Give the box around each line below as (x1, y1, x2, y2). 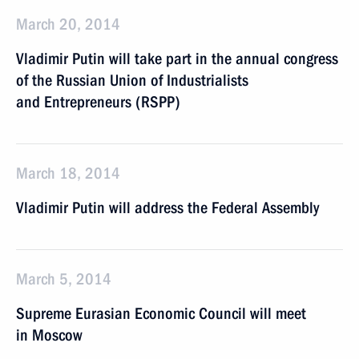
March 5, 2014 (16, 269, 111, 288)
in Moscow (16, 325, 83, 345)
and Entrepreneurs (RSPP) (16, 92, 180, 111)
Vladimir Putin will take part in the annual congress (16, 49, 338, 68)
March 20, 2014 (16, 14, 120, 34)
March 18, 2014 (16, 163, 120, 183)
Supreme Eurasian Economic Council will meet (16, 304, 306, 323)
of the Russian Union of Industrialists (16, 71, 248, 90)
